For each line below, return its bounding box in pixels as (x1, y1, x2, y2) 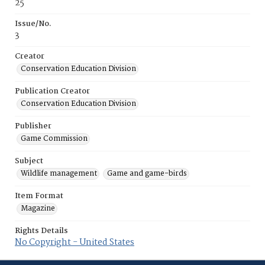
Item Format (15, 190, 63, 202)
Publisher (15, 120, 51, 132)
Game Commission (21, 132, 88, 145)
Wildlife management (21, 167, 97, 180)
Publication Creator (15, 85, 90, 98)
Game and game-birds (107, 167, 187, 180)
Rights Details (15, 225, 68, 237)
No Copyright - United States (15, 235, 134, 250)
